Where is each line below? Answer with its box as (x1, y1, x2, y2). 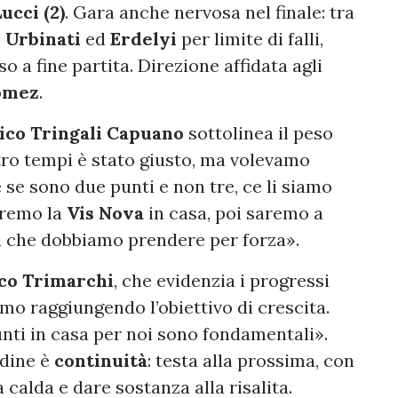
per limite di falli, (177, 28, 323, 51)
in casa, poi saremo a (144, 202, 323, 225)
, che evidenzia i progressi (114, 269, 330, 292)
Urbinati (5, 28, 81, 51)
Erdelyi (110, 28, 177, 51)
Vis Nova (67, 202, 144, 225)
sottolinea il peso (184, 122, 333, 145)
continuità (54, 349, 147, 372)
